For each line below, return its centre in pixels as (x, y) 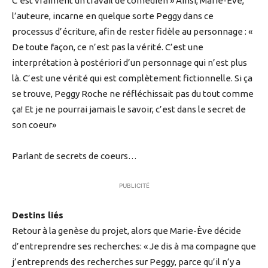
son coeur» (34, 125)
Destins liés (38, 215)
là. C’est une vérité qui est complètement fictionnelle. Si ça (132, 78)
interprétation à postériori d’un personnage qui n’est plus (130, 63)
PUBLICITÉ (134, 186)
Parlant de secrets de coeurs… (74, 156)
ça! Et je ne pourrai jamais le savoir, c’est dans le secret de (129, 109)
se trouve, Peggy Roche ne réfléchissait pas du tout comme (133, 94)
